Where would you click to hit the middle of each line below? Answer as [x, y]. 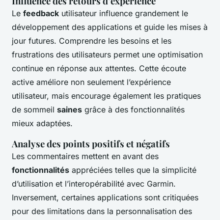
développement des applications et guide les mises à [110, 27]
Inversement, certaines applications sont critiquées [105, 198]
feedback [41, 14]
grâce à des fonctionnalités [133, 110]
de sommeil [34, 110]
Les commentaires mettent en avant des [85, 156]
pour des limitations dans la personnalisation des [102, 211]
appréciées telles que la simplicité [133, 170]
